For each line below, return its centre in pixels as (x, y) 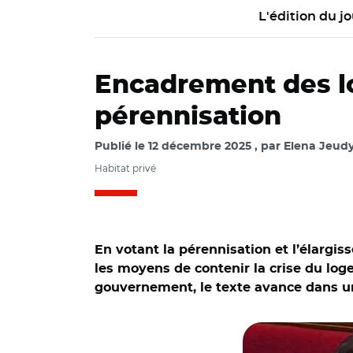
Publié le (121, 147)
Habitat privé (125, 168)
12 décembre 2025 (200, 147)
